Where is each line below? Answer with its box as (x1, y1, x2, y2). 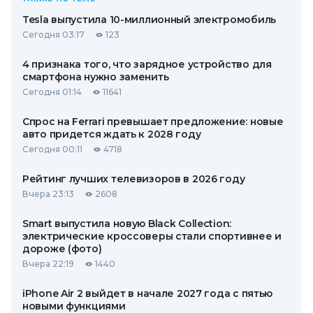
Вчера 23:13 (22, 189, 74, 199)
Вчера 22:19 (22, 259, 74, 269)
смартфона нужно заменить (22, 71, 169, 83)
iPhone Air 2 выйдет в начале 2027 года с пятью (22, 287, 273, 300)
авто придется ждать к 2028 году (22, 128, 201, 140)
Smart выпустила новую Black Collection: (22, 217, 232, 230)
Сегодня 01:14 (22, 87, 82, 97)
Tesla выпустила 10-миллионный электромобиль (22, 13, 276, 26)
